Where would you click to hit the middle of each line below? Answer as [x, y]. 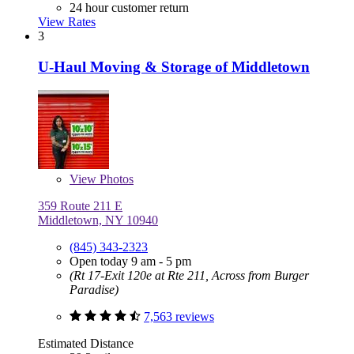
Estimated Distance [86, 344]
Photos [115, 179]
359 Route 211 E [80, 206]
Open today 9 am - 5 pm [130, 262]
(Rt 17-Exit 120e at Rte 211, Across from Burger [189, 276]
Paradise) [94, 290]
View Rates [67, 22]
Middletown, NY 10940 [98, 220]
